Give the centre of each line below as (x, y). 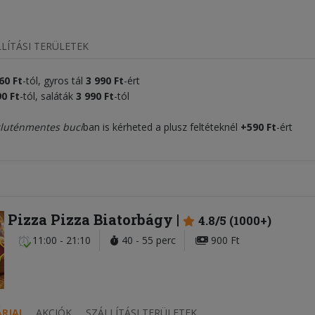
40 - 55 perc (147, 240)
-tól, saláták (48, 96)
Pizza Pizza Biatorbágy (90, 220)
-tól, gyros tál (53, 81)
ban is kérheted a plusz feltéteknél (162, 127)
